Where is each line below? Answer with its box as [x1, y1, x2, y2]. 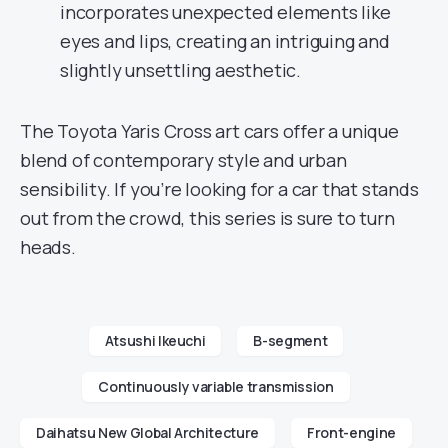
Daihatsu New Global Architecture [36, 423, 259, 443]
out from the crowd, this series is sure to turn [20, 206, 395, 231]
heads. [20, 235, 76, 260]
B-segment [253, 331, 328, 351]
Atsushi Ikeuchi [104, 331, 206, 351]
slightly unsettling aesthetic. [60, 58, 302, 83]
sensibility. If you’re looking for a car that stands [20, 177, 419, 202]
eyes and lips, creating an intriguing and [60, 29, 390, 54]
